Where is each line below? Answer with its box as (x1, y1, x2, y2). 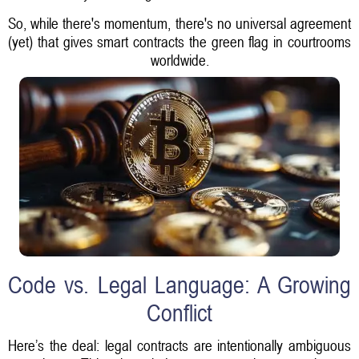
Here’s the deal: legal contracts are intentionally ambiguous (8, 336, 351, 354)
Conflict (147, 300, 212, 328)
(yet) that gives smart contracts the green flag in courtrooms (8, 32, 351, 50)
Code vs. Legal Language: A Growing (8, 272, 351, 300)
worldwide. (150, 50, 209, 69)
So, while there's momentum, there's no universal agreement (8, 14, 351, 32)
